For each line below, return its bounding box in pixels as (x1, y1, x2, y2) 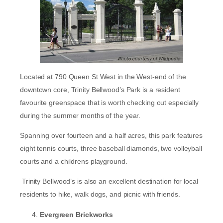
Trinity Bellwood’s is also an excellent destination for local (20, 177, 198, 186)
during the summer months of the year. (20, 111, 141, 119)
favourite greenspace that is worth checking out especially (20, 98, 199, 107)
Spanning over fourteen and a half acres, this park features (20, 131, 203, 140)
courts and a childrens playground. (20, 157, 127, 166)
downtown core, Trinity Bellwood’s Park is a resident (20, 85, 180, 94)
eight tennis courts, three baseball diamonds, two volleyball (20, 144, 202, 153)
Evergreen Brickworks (40, 210, 113, 219)
